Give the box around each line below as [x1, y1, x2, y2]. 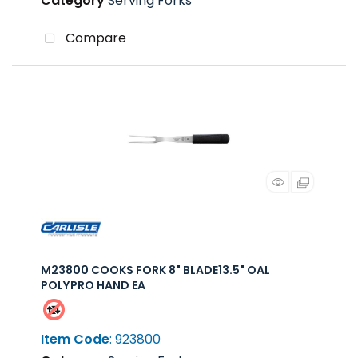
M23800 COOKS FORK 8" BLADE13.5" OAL [41, 261, 270, 278]
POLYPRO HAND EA [41, 276, 145, 293]
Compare [62, 29, 126, 48]
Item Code [41, 329, 109, 348]
